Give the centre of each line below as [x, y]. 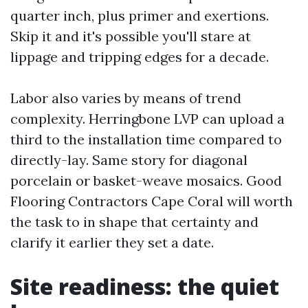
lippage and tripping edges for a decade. [140, 57]
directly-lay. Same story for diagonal [129, 160]
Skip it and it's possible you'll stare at [131, 36]
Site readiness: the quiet [145, 286]
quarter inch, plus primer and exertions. [140, 15]
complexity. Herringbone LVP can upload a [147, 119]
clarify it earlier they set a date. [112, 242]
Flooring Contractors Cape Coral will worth [152, 201]
